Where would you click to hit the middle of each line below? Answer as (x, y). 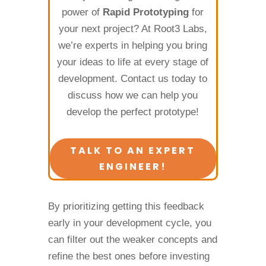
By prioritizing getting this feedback (126, 206)
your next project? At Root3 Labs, (133, 29)
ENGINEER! (133, 167)
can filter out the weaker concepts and (132, 240)
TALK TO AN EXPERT (133, 151)
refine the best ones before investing (129, 256)
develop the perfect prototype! (133, 112)
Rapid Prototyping (145, 12)
